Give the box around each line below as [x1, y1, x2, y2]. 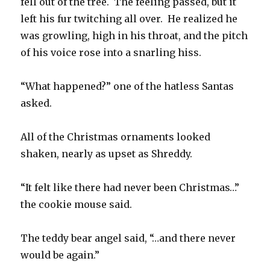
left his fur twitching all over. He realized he [20, 13, 238, 25]
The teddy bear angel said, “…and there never [20, 232, 236, 245]
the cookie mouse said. [20, 198, 133, 211]
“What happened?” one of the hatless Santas [20, 80, 234, 93]
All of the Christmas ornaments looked [20, 131, 211, 143]
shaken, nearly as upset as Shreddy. [20, 148, 193, 160]
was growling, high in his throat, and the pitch [20, 30, 248, 42]
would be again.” [20, 249, 100, 262]
